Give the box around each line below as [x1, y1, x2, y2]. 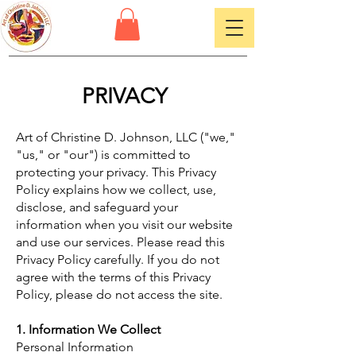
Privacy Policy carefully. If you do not [16, 251, 219, 267]
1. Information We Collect [16, 321, 161, 337]
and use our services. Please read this [16, 234, 225, 250]
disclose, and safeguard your [16, 199, 178, 215]
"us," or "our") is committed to [16, 146, 191, 162]
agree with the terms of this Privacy [16, 269, 211, 284]
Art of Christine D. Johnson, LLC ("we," [16, 129, 235, 145]
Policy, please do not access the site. [16, 286, 222, 302]
